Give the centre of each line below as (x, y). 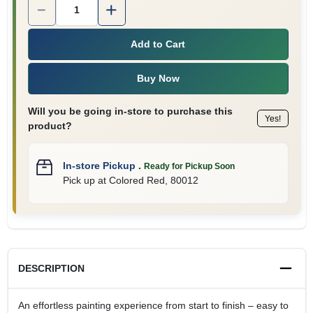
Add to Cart (158, 44)
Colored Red (137, 180)
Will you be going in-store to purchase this (130, 111)
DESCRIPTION (51, 268)
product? (50, 125)
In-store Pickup (99, 165)
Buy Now (158, 78)
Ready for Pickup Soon (189, 166)
